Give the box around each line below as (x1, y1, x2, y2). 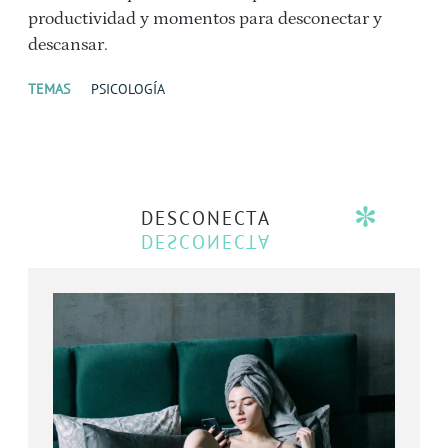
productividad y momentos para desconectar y (28, 9, 382, 30)
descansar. (28, 35, 108, 56)
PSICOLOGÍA (91, 80, 165, 99)
